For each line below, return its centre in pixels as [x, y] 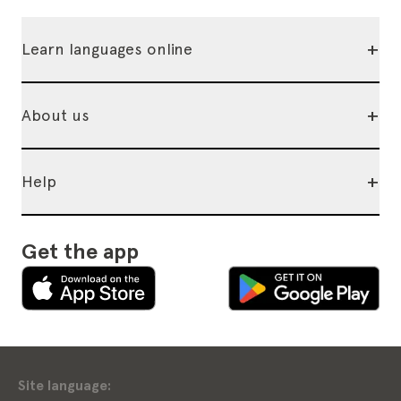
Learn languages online [107, 49]
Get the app [80, 251]
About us [55, 115]
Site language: [64, 386]
